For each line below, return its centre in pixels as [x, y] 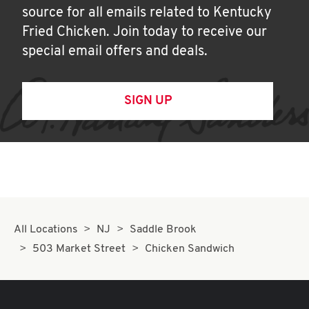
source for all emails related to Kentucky [147, 13]
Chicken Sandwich [189, 249]
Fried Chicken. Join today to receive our [144, 32]
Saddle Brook [163, 230]
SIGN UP [148, 101]
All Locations [46, 230]
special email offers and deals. [115, 52]
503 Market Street [79, 249]
